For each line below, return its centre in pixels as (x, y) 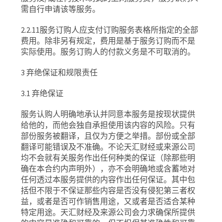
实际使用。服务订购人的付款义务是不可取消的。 (108, 52)
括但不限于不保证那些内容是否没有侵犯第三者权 (108, 190)
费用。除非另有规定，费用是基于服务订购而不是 (108, 41)
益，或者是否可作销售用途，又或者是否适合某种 (108, 201)
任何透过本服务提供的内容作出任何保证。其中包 (108, 179)
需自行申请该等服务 (57, 9)
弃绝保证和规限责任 (62, 72)
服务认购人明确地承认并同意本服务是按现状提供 (108, 114)
